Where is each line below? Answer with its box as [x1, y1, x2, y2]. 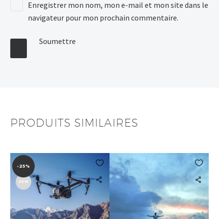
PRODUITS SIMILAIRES [10, 116, 138, 129]
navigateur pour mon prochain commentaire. [28, 12, 178, 22]
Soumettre [39, 36, 76, 46]
